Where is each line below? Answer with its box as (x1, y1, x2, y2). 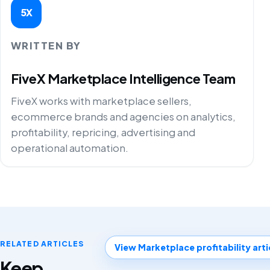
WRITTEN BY (10, 39, 81, 52)
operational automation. (10, 142, 128, 155)
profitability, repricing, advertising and (10, 126, 195, 139)
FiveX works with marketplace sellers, (10, 95, 192, 108)
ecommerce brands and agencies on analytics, (10, 110, 236, 124)
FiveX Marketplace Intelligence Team (10, 70, 236, 87)
